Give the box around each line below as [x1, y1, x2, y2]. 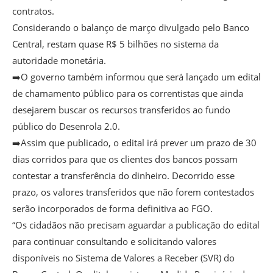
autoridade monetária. [12, 54, 106, 66]
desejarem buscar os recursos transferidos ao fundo [12, 103, 230, 116]
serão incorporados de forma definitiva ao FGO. [12, 202, 213, 214]
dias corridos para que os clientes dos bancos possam [12, 152, 238, 165]
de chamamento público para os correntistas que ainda [12, 87, 243, 99]
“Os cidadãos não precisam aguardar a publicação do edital [12, 218, 260, 231]
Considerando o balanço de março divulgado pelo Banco [12, 21, 249, 34]
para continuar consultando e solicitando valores [12, 235, 216, 247]
